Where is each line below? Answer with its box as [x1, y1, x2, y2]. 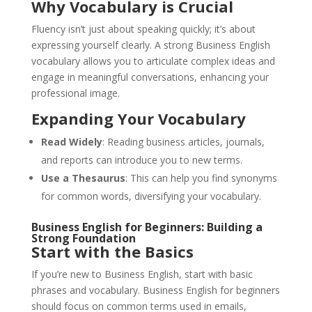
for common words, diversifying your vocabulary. [40, 189, 261, 203]
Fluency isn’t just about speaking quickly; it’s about [31, 22, 256, 36]
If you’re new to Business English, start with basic [31, 267, 253, 281]
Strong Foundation [31, 231, 136, 247]
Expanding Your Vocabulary [31, 108, 246, 130]
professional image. [31, 86, 120, 100]
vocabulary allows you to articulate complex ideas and [31, 54, 275, 68]
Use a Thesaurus [40, 171, 125, 185]
